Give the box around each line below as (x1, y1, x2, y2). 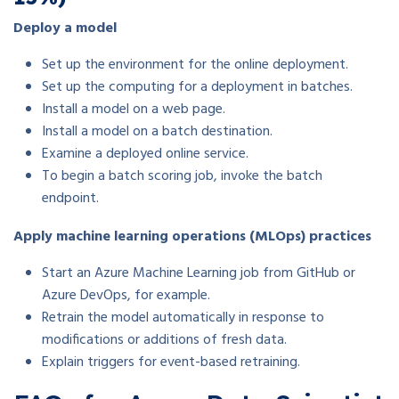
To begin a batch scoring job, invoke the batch (42, 164, 322, 188)
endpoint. (42, 186, 102, 210)
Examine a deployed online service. (42, 142, 248, 166)
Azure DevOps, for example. (42, 283, 210, 307)
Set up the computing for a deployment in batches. (42, 75, 353, 99)
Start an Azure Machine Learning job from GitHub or (42, 261, 355, 285)
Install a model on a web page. (42, 97, 225, 121)
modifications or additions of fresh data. (42, 328, 287, 352)
